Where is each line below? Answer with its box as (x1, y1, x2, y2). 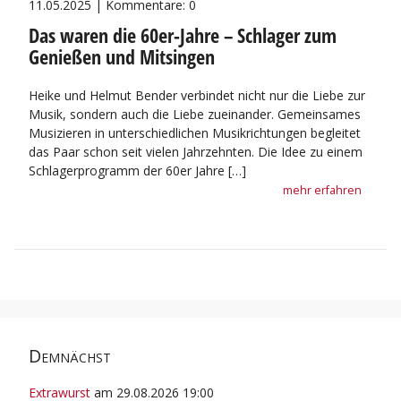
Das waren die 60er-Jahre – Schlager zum (29, 21, 337, 49)
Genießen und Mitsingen (29, 42, 215, 71)
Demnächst (29, 343, 111, 368)
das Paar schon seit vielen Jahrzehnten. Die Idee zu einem (29, 142, 363, 160)
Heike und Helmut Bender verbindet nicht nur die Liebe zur (29, 86, 365, 104)
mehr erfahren (283, 182, 362, 198)
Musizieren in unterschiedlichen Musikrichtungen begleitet (29, 124, 361, 141)
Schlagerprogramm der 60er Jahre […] (29, 161, 246, 179)
